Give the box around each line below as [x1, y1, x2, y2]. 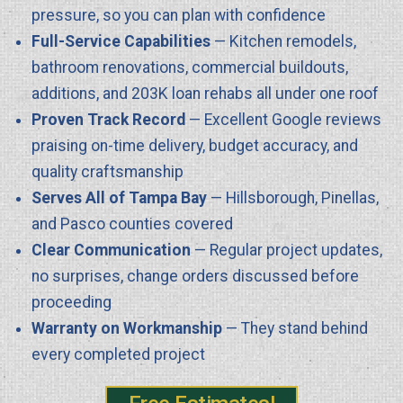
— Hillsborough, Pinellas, [207, 188, 379, 207]
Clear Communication [31, 240, 191, 259]
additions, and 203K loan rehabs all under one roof [31, 84, 379, 103]
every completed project [31, 345, 205, 363]
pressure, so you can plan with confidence [31, 5, 326, 24]
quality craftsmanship [31, 162, 184, 181]
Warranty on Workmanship [31, 318, 222, 337]
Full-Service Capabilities [31, 31, 210, 50]
